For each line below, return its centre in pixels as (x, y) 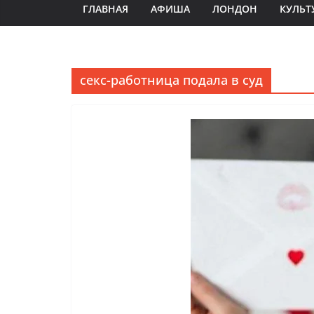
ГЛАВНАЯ (105, 9)
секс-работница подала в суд (171, 80)
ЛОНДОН (235, 9)
